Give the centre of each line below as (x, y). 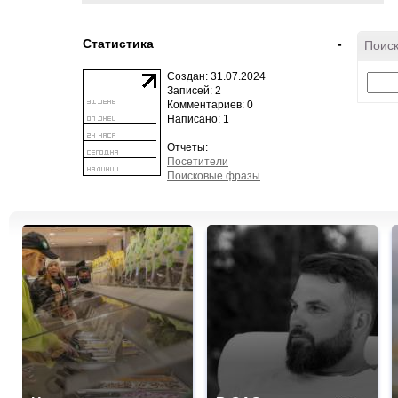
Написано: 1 (198, 119)
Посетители (198, 162)
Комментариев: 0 (210, 105)
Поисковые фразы (214, 176)
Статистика (118, 44)
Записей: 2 (194, 91)
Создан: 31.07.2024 (216, 76)
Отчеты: (187, 147)
